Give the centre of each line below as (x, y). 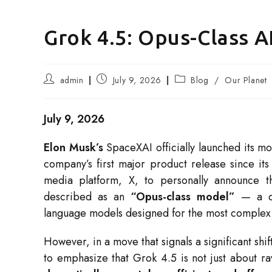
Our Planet (246, 80)
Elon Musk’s (73, 148)
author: (57, 90)
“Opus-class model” (183, 197)
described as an (87, 197)
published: (115, 90)
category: (192, 90)
